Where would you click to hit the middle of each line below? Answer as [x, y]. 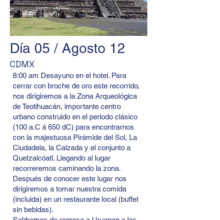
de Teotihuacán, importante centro [67, 106]
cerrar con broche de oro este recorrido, [76, 86]
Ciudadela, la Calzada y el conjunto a [72, 148]
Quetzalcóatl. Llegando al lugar [62, 158]
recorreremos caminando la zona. [67, 168]
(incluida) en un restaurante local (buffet [76, 199]
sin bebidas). [33, 209]
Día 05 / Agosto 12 [68, 48]
